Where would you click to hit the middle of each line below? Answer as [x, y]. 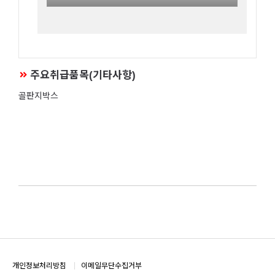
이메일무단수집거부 [111, 266]
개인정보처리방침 [39, 266]
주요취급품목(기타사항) [83, 75]
